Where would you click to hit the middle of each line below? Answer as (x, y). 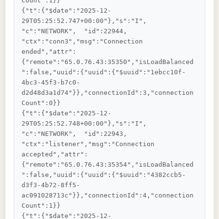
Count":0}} (41, 103)
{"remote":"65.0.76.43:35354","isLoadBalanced (108, 165)
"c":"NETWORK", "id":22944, (80, 31)
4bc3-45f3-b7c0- (51, 83)
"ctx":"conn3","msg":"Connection (84, 42)
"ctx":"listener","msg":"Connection (90, 144)
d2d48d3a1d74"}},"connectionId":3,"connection (108, 93)
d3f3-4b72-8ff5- (51, 185)
